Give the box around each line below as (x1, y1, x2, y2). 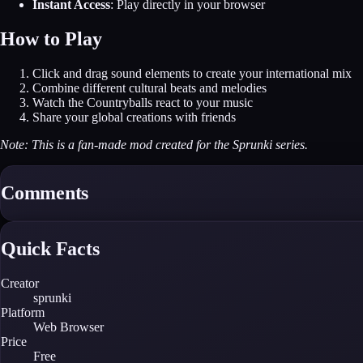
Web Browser (33, 319, 104, 334)
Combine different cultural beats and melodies (32, 81, 267, 96)
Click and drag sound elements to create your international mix (32, 66, 352, 81)
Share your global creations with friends (32, 110, 236, 125)
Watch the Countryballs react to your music (32, 96, 253, 110)
